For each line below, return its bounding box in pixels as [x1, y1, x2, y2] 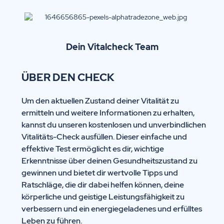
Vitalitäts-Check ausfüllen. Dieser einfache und [21, 131, 187, 142]
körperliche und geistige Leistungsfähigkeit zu [21, 191, 184, 202]
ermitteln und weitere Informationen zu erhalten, [21, 107, 194, 118]
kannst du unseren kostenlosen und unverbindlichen [21, 119, 206, 130]
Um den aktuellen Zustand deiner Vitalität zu [21, 95, 179, 106]
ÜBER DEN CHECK [21, 70, 114, 84]
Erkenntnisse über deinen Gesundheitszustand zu [21, 155, 197, 166]
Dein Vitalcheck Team [65, 40, 158, 52]
